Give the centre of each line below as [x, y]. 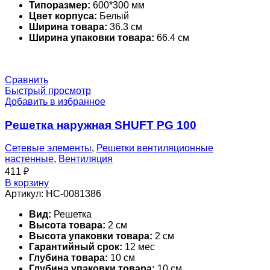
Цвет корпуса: [63, 16]
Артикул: [25, 194]
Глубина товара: [68, 258]
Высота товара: [67, 225]
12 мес [139, 247]
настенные [29, 159]
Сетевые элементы [48, 148]
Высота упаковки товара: [91, 236]
